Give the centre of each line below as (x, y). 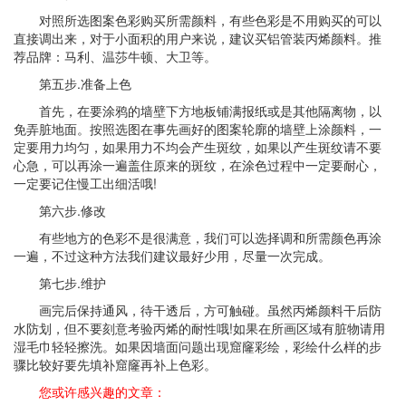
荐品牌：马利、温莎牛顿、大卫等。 (115, 57)
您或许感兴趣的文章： (102, 392)
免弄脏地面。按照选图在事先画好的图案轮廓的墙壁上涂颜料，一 (198, 129)
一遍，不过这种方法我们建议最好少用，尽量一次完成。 (172, 256)
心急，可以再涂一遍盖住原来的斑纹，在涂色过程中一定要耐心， (198, 165)
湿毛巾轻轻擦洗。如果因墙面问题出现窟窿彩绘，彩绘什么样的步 (198, 347)
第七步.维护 (72, 283)
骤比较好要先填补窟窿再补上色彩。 (115, 365)
